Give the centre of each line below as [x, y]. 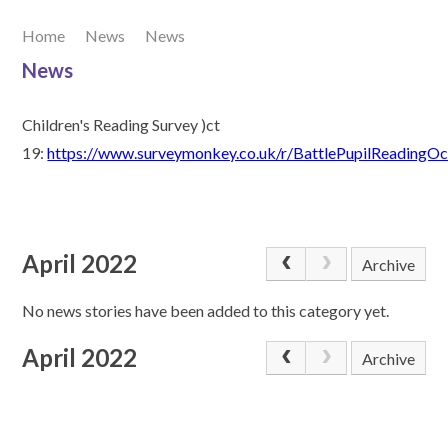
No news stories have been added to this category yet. [206, 310]
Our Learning [224, 41]
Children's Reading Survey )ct [121, 125]
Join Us [224, 99]
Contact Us [224, 157]
